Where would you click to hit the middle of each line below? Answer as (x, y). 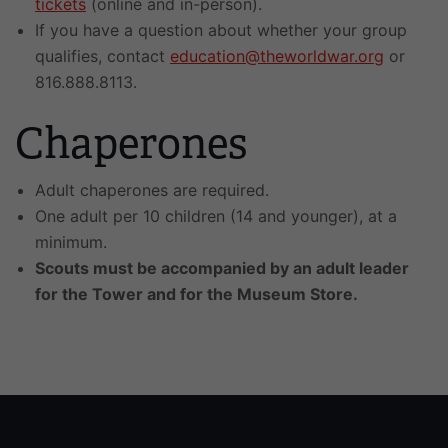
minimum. (71, 242)
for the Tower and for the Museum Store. (196, 294)
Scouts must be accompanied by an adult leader (222, 268)
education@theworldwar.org (277, 56)
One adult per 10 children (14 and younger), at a (216, 216)
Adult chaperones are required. (152, 190)
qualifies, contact (102, 56)
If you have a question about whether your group (221, 30)
